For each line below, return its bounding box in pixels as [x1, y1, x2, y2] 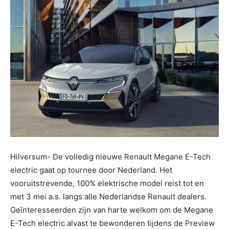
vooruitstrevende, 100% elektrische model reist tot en [10, 178, 204, 188]
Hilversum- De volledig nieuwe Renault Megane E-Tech [10, 152, 211, 162]
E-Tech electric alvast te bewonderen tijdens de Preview [10, 218, 215, 228]
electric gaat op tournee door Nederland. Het [10, 165, 172, 175]
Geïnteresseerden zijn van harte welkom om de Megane [10, 205, 213, 215]
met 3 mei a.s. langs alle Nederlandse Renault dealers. [10, 192, 207, 201]
